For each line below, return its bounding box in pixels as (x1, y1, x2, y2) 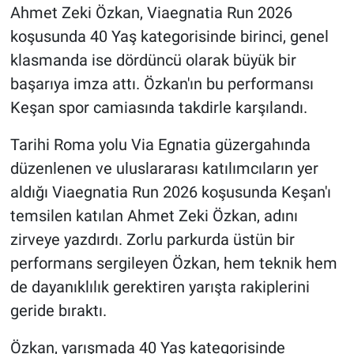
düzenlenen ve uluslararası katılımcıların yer (9, 159, 318, 179)
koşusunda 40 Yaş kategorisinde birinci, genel (9, 27, 329, 47)
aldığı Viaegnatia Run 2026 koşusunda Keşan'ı (9, 183, 331, 202)
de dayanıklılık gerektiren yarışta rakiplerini (9, 277, 310, 297)
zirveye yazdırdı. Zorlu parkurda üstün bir (9, 230, 295, 250)
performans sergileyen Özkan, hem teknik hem (9, 254, 337, 273)
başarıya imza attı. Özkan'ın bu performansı (9, 74, 314, 94)
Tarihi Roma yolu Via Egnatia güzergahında (9, 135, 311, 155)
